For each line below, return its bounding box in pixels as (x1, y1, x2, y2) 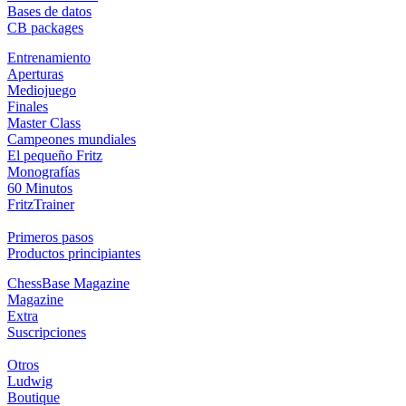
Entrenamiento (7, 49, 91, 65)
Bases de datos (7, 3, 92, 19)
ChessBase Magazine (7, 275, 130, 291)
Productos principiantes (7, 245, 140, 261)
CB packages (7, 19, 83, 35)
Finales (7, 98, 48, 114)
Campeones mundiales (7, 130, 136, 147)
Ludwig (7, 372, 53, 389)
